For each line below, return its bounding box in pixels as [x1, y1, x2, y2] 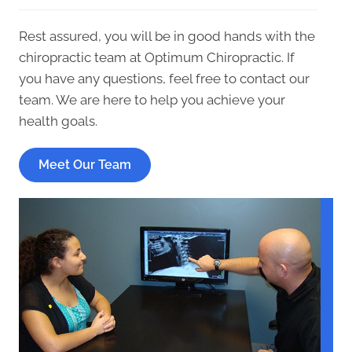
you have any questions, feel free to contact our [19, 70, 310, 86]
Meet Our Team [38, 156, 131, 172]
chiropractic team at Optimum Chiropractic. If [19, 49, 295, 65]
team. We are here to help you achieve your [19, 91, 285, 108]
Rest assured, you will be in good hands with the [19, 27, 315, 44]
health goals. [19, 112, 97, 129]
